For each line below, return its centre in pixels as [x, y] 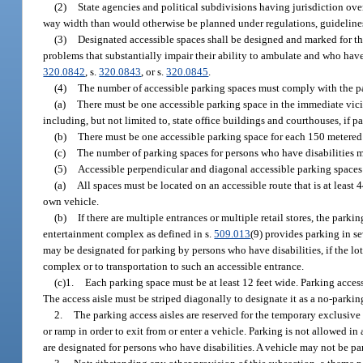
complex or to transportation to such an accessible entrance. [174, 266]
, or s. [154, 71]
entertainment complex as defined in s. [129, 233]
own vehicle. [71, 201]
